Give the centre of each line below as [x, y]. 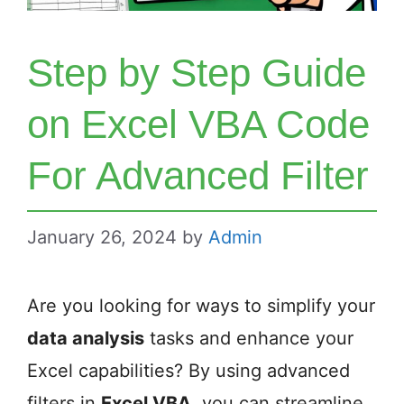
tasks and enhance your [249, 339]
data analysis [86, 339]
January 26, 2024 [102, 238]
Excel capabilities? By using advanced [188, 371]
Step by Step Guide [197, 73]
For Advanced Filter [198, 176]
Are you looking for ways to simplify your [201, 306]
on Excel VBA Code [198, 124]
